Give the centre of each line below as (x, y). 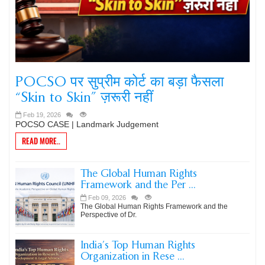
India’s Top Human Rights (138, 245)
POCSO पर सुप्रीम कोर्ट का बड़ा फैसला (119, 81)
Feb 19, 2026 (42, 115)
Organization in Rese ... (132, 256)
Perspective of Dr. (109, 215)
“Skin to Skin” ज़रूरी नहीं (84, 97)
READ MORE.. (41, 141)
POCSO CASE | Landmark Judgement (87, 124)
